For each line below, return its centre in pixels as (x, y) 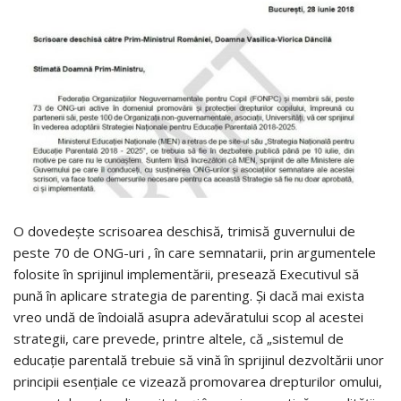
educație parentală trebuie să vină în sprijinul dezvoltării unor (199, 359)
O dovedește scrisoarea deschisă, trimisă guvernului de (184, 230)
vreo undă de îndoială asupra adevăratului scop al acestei (188, 316)
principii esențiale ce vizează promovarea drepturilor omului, (198, 381)
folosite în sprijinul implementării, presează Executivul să (186, 273)
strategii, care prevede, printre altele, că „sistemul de (179, 338)
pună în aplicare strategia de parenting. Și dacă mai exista (189, 295)
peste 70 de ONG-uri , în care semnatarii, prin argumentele (195, 252)
